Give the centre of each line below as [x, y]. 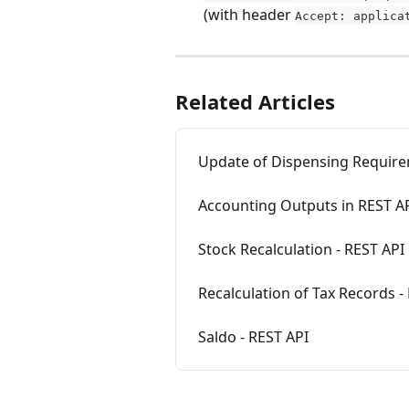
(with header [249, 14]
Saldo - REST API [253, 336]
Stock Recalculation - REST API [301, 249]
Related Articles [255, 101]
